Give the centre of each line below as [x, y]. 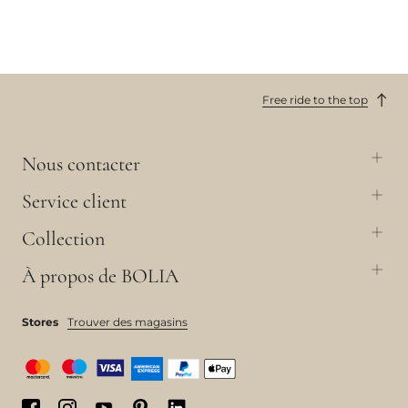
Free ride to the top [315, 99]
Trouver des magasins [127, 321]
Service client [74, 201]
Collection [63, 238]
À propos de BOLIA [100, 275]
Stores [40, 321]
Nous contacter [81, 163]
